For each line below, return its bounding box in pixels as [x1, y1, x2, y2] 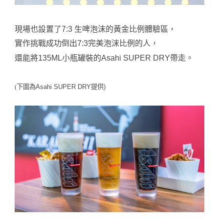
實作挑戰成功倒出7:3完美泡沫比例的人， [15, 39, 158, 48]
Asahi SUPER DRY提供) [36, 83, 106, 91]
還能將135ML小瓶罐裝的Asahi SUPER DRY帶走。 [15, 53, 194, 62]
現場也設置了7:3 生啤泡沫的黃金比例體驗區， [15, 24, 176, 33]
